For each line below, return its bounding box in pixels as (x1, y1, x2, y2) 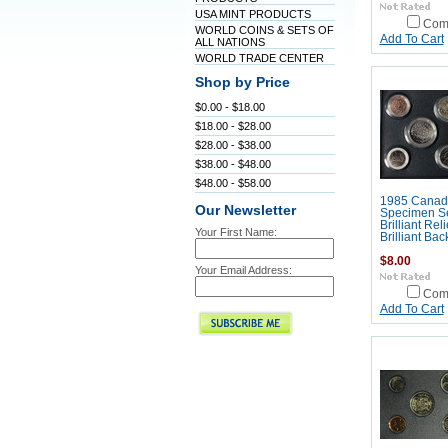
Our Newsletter (194, 203, 296, 218)
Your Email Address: (194, 264, 292, 276)
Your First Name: (194, 226, 277, 238)
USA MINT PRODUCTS (194, 8, 311, 20)
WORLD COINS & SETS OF (194, 24, 334, 36)
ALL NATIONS (194, 36, 265, 48)
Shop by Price (194, 75, 290, 90)
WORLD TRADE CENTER (194, 52, 324, 64)
